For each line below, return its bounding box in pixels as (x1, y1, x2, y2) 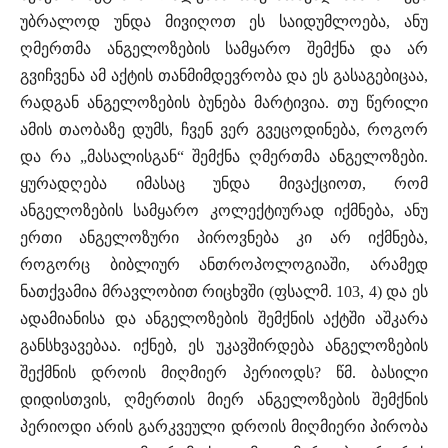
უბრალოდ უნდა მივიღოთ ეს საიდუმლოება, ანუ (20, 13, 428, 31)
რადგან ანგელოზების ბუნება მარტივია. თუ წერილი (20, 94, 428, 112)
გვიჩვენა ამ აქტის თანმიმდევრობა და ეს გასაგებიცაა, (20, 67, 428, 85)
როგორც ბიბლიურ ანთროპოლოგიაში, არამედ (20, 256, 428, 274)
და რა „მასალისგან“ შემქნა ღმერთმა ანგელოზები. (20, 148, 428, 166)
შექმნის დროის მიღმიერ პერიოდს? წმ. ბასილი (20, 364, 428, 382)
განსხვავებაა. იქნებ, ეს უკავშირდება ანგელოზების (20, 337, 428, 355)
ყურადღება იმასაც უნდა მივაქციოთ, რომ (20, 175, 428, 193)
